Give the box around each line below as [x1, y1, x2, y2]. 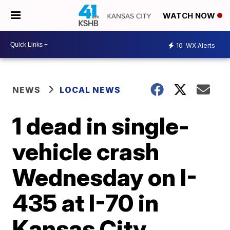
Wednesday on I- [12, 163, 198, 191]
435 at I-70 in [12, 188, 159, 217]
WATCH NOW [163, 11, 217, 21]
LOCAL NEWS [60, 85, 121, 95]
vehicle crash [12, 137, 160, 166]
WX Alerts [184, 41, 215, 49]
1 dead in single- [12, 111, 190, 140]
